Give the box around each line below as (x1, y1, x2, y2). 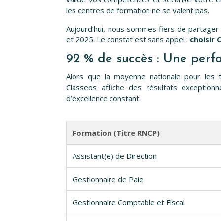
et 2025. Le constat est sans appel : (66, 35, 190, 45)
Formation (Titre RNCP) (73, 128, 160, 138)
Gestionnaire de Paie (73, 174, 144, 184)
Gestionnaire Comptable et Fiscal (73, 197, 185, 208)
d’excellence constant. (66, 93, 141, 104)
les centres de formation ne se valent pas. (66, 5, 210, 16)
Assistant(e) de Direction (73, 151, 157, 161)
